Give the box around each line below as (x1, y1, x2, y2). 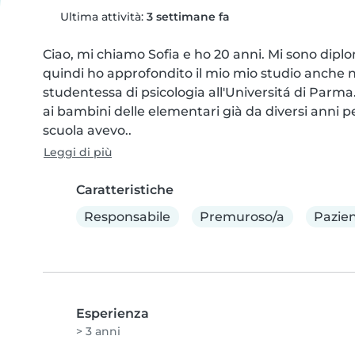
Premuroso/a (200, 208, 285, 224)
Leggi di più (44, 145, 112, 159)
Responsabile (84, 208, 171, 224)
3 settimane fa (146, 10, 230, 24)
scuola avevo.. (43, 123, 132, 138)
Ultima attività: (56, 10, 147, 24)
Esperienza (76, 306, 149, 322)
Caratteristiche (76, 182, 174, 197)
